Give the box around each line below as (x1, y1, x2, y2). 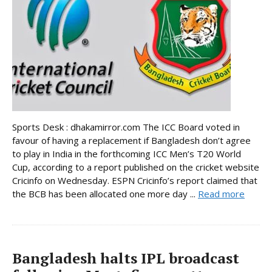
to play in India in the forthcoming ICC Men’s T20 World (12, 148, 241, 160)
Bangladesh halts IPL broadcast (12, 248, 239, 268)
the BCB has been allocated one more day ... (12, 188, 198, 200)
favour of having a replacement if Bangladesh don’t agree (12, 134, 251, 147)
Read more (198, 188, 245, 200)
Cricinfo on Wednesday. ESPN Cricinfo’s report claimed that (12, 174, 257, 187)
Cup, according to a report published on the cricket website (12, 161, 259, 174)
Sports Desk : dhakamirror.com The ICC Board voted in (12, 121, 240, 134)
